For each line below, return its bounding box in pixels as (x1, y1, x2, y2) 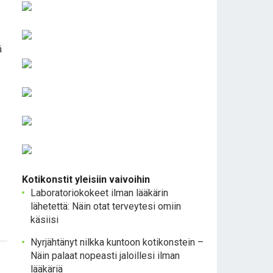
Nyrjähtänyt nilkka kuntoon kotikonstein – (30, 236, 204, 248)
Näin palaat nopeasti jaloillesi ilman (30, 250, 180, 261)
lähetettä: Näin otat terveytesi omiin (30, 200, 181, 212)
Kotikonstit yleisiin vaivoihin (22, 174, 150, 185)
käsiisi (30, 214, 58, 225)
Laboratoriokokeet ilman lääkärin (30, 187, 168, 199)
